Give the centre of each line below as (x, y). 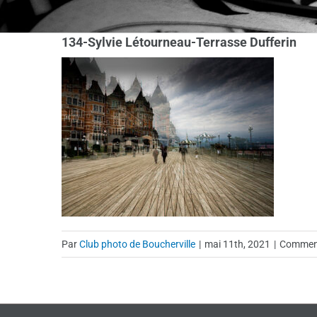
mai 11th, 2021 (237, 244)
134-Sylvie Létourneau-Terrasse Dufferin (179, 42)
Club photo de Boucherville (137, 244)
